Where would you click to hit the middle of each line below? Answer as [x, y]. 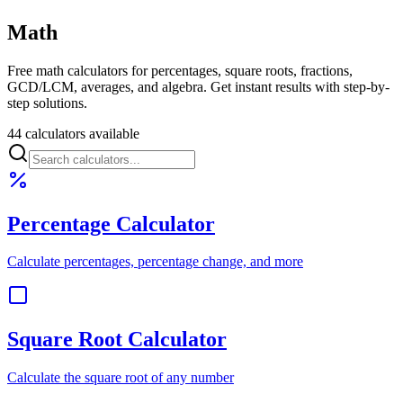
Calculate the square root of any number [121, 378]
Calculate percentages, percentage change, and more [155, 262]
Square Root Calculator [117, 340]
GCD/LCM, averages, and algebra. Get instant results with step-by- [198, 86]
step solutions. [47, 103]
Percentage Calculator [111, 224]
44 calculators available [73, 133]
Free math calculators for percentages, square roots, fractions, [180, 70]
